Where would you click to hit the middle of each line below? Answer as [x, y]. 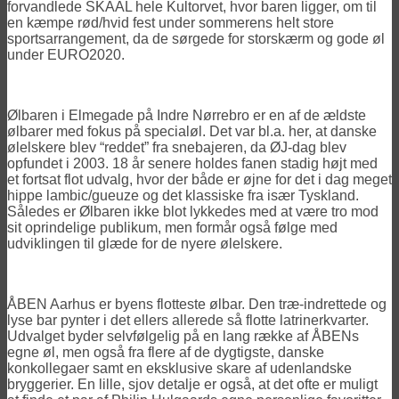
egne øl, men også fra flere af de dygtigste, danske [166, 352]
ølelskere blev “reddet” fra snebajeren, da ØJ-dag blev [177, 147]
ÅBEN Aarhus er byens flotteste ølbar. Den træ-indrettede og [197, 304]
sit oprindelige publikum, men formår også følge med [172, 227]
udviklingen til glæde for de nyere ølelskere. [145, 243]
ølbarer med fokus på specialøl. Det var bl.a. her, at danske [192, 131]
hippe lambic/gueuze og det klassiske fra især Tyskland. [183, 195]
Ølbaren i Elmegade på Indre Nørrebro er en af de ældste [187, 115]
